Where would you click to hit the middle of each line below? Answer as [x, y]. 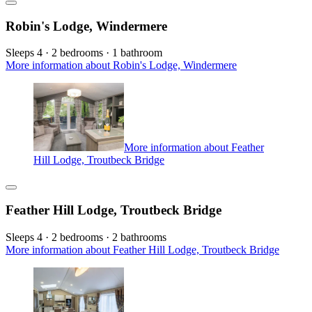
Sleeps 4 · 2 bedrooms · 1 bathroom [84, 53]
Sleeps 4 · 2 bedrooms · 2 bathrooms [86, 237]
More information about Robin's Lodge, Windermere [121, 65]
